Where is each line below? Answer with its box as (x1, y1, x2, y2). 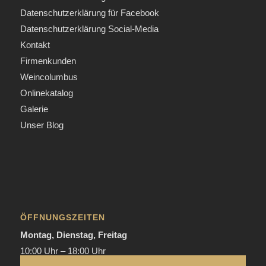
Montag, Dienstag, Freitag (20, 230, 127, 240)
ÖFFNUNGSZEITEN (20, 213, 105, 223)
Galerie (20, 104, 48, 115)
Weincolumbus (20, 72, 78, 83)
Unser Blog (20, 120, 64, 131)
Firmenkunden (20, 56, 76, 66)
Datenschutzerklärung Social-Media (20, 24, 159, 34)
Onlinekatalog (20, 88, 73, 99)
